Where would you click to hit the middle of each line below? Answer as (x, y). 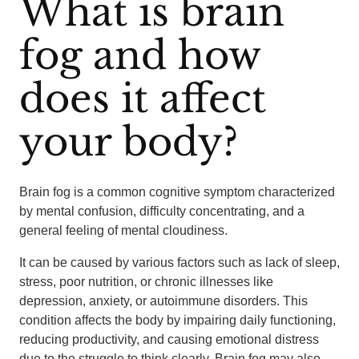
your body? (129, 142)
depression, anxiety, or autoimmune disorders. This (163, 301)
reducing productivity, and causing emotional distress (169, 339)
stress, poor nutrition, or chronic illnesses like (146, 282)
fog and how (140, 55)
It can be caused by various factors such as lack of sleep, (179, 262)
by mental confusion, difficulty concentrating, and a (162, 211)
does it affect (143, 99)
